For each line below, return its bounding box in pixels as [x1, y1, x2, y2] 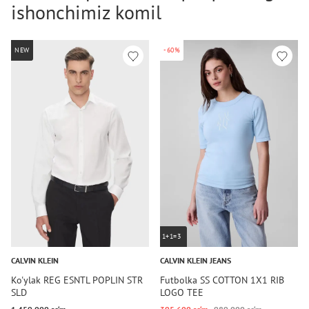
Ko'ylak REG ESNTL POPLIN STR [11, 274, 143, 286]
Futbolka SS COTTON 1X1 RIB [160, 274, 284, 286]
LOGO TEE [160, 286, 203, 299]
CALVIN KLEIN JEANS [160, 255, 231, 266]
